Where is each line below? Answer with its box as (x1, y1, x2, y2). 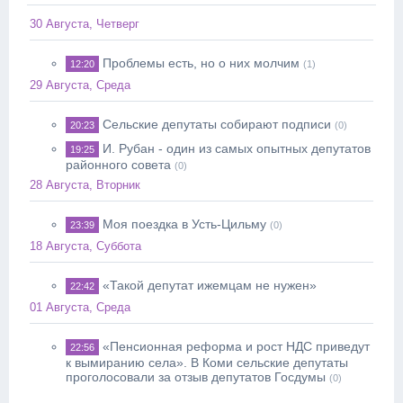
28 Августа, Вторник (30, 178, 140, 192)
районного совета (66, 157, 171, 172)
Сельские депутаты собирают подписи (103, 117, 331, 131)
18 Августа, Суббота (30, 239, 141, 253)
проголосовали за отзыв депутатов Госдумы (66, 370, 326, 384)
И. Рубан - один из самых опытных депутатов (103, 141, 371, 156)
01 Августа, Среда (30, 300, 130, 314)
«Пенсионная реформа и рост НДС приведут (103, 339, 370, 354)
